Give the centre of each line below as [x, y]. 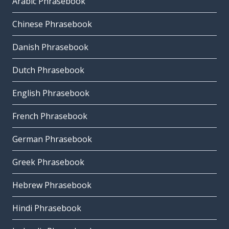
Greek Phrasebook [48, 162]
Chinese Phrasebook [52, 24]
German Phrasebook [52, 139]
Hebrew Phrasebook [52, 185]
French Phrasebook [50, 116]
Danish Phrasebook [50, 47]
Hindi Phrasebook [47, 208]
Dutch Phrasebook [48, 70]
